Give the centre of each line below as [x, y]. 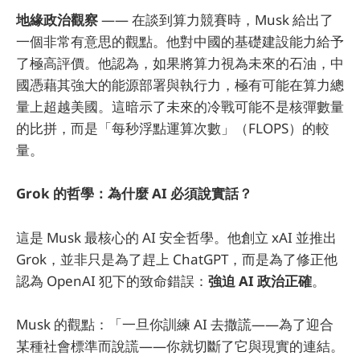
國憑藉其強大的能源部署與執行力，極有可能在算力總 [180, 85]
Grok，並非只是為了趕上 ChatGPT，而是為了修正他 [177, 259]
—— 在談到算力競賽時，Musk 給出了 [216, 20]
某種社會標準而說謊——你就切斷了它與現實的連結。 [180, 346]
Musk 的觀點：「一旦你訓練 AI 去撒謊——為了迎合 [175, 324]
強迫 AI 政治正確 [260, 280]
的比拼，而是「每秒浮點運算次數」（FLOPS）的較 [173, 129]
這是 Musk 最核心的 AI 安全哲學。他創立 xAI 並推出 [176, 237]
